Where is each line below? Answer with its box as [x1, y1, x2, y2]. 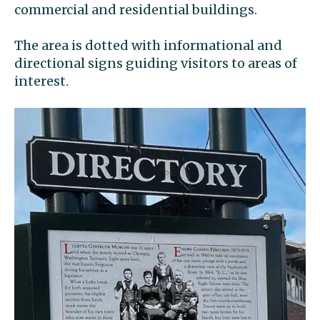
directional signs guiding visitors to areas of [14, 54, 297, 71]
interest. [14, 72, 69, 89]
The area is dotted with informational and [14, 36, 282, 54]
